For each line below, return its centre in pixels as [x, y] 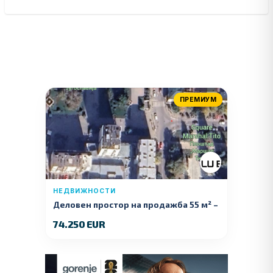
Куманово [74, 215]
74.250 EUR [79, 224]
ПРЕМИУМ [198, 100]
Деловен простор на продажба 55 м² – [136, 205]
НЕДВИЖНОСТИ [84, 191]
